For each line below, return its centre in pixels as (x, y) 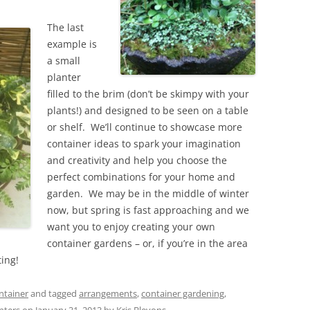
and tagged (54, 293)
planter (64, 77)
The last (65, 27)
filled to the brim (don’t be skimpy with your (148, 94)
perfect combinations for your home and (141, 177)
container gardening (183, 293)
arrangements (108, 293)
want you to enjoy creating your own (131, 227)
